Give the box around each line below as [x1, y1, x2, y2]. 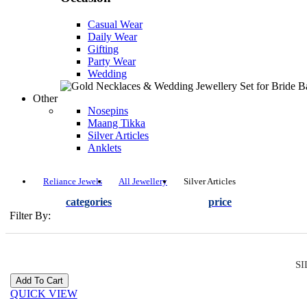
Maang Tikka [88, 116, 145, 129]
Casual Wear [88, 18, 143, 30]
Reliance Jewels [43, 175, 102, 186]
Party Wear [88, 55, 136, 67]
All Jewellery [119, 175, 167, 186]
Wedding [88, 67, 127, 79]
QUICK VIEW [10, 287, 77, 299]
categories [66, 195, 112, 208]
